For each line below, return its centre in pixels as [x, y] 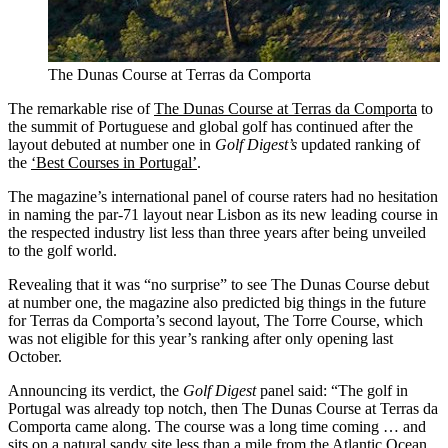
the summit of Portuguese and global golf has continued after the [210, 126]
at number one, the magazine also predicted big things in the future [217, 302]
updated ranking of [358, 144]
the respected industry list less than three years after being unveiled [217, 232]
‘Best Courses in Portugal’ [114, 162]
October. [35, 356]
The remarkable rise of [81, 108]
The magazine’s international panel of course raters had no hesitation [223, 196]
